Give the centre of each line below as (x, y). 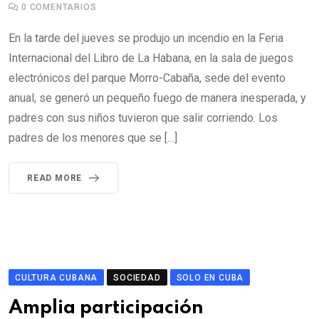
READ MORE (55, 178)
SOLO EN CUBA (210, 278)
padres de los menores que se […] (93, 138)
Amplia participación (106, 308)
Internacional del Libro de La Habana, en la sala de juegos (151, 58)
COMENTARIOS (62, 7)
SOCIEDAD (137, 278)
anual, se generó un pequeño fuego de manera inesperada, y (157, 98)
